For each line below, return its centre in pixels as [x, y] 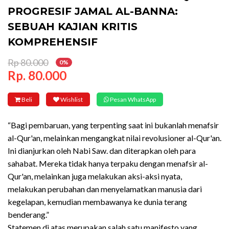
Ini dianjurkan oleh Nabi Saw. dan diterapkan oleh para [102, 150]
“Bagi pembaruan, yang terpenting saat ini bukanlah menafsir [113, 125]
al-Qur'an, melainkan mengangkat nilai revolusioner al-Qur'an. [114, 138]
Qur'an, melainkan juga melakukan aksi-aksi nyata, [95, 176]
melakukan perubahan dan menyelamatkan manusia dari [105, 189]
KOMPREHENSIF [53, 42]
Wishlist [71, 99]
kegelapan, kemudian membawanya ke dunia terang [97, 201]
